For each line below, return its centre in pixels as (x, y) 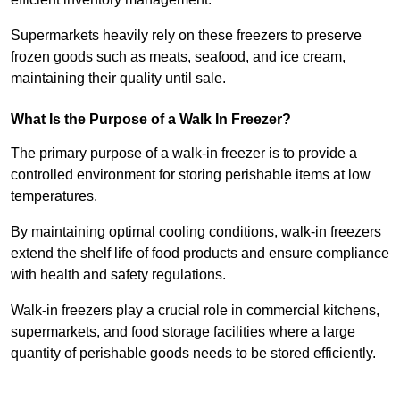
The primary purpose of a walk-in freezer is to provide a (184, 153)
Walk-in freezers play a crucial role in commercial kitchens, (195, 310)
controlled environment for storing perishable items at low (191, 174)
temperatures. (56, 196)
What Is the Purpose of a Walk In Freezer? (151, 119)
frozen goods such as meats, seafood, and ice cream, (178, 56)
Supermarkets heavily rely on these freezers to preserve (186, 35)
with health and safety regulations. (118, 274)
